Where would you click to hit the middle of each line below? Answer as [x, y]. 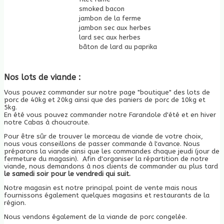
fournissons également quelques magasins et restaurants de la [107, 195]
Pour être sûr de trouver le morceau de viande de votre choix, [103, 136]
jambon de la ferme [109, 18]
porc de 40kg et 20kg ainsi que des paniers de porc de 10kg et [105, 99]
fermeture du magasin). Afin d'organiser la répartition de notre [106, 158]
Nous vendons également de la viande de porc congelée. [95, 216]
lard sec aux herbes [109, 37]
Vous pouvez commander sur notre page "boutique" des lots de [107, 92]
